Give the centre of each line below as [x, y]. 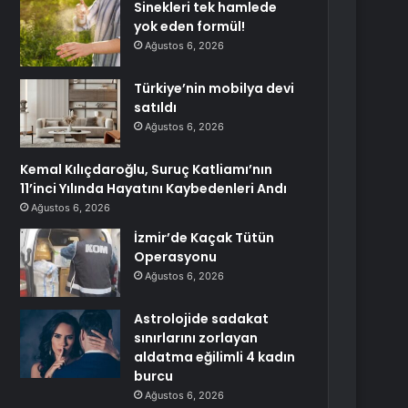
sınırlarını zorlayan [196, 338]
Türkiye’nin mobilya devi [214, 88]
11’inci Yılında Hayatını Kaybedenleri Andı [154, 189]
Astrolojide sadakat [202, 319]
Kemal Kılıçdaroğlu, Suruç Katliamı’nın [147, 169]
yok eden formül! [190, 26]
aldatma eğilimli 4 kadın [215, 357]
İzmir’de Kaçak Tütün [204, 238]
